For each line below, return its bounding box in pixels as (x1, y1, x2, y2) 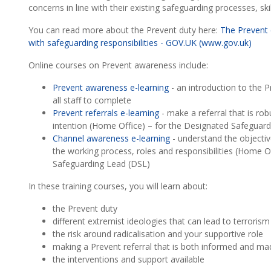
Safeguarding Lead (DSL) (53, 158, 150, 169)
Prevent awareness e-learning (53, 82, 169, 93)
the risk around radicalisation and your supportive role (53, 228, 263, 240)
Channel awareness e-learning (53, 132, 170, 144)
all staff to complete (53, 94, 134, 106)
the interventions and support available (53, 253, 204, 265)
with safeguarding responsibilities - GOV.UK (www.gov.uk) (28, 37, 252, 48)
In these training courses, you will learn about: (28, 180, 207, 192)
